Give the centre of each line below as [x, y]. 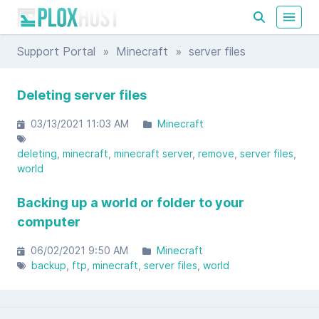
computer [49, 222]
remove [216, 153]
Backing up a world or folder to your [131, 203]
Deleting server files [82, 95]
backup [49, 265]
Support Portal [56, 51]
